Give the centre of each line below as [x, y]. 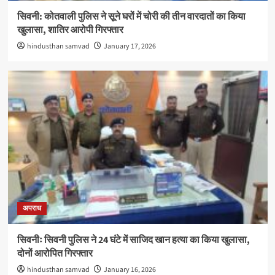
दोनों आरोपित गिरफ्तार [55, 254]
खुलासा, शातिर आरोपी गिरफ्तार [70, 30]
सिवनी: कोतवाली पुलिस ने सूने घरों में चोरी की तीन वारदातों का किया [131, 17]
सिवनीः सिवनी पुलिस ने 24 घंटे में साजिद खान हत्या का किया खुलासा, [133, 240]
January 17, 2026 [130, 46]
